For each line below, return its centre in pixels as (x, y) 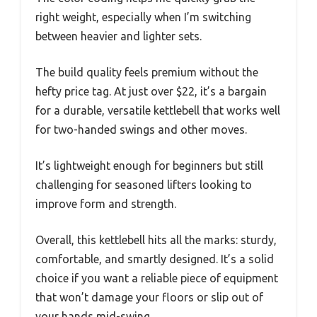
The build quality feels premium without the (147, 72)
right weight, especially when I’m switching (143, 17)
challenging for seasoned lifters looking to (144, 184)
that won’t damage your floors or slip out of (149, 297)
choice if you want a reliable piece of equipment (157, 278)
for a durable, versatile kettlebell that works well (158, 110)
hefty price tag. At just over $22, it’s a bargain (151, 91)
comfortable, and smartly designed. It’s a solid (155, 259)
